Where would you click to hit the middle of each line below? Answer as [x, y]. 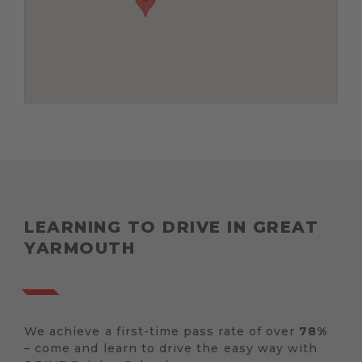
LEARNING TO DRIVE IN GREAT [171, 227]
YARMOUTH [80, 248]
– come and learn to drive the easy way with [171, 349]
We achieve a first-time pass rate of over [162, 332]
